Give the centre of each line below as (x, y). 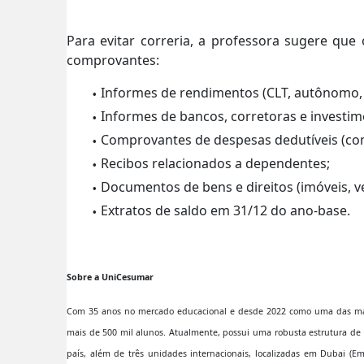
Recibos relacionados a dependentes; (215, 163)
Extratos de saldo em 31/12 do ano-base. (225, 210)
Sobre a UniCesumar (110, 277)
